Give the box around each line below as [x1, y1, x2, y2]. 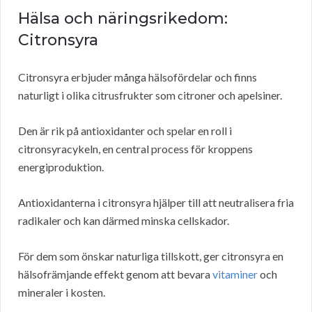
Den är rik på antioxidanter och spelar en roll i [18, 124, 232, 138]
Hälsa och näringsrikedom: [18, 9, 228, 29]
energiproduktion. [18, 160, 104, 174]
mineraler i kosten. [18, 286, 105, 299]
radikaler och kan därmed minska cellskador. [18, 214, 229, 228]
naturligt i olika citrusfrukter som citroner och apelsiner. [18, 88, 282, 102]
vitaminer [212, 267, 258, 281]
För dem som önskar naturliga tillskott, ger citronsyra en [18, 249, 283, 263]
